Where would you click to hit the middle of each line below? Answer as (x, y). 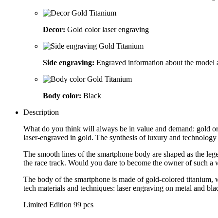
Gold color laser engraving (107, 29)
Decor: (54, 29)
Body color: (62, 95)
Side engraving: (69, 62)
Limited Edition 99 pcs (58, 204)
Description (41, 112)
